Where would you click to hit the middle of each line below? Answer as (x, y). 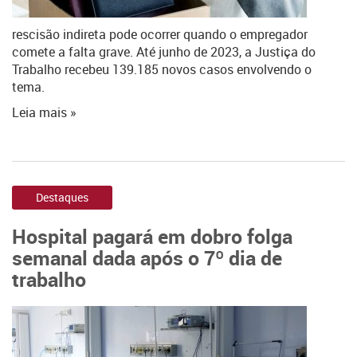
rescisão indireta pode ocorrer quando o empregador (160, 34)
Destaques (62, 197)
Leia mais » (44, 112)
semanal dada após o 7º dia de (147, 257)
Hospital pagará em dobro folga (152, 236)
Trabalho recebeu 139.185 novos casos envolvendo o (162, 69)
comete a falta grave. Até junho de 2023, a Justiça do (164, 52)
